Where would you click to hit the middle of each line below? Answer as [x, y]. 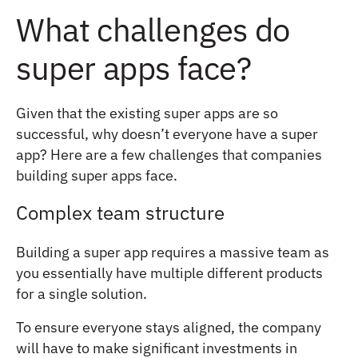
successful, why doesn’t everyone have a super [167, 133]
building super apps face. [97, 175]
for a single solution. [82, 293]
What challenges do [153, 29]
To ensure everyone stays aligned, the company [169, 327]
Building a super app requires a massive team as [173, 252]
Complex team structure [120, 212]
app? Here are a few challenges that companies [169, 154]
